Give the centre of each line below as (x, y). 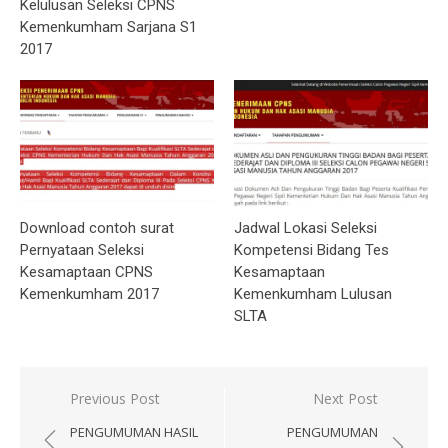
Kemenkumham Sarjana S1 (108, 27)
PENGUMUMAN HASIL (134, 431)
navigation (92, 427)
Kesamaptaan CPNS (86, 271)
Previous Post (115, 398)
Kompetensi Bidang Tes (311, 249)
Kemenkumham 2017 (89, 293)
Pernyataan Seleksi (82, 249)
